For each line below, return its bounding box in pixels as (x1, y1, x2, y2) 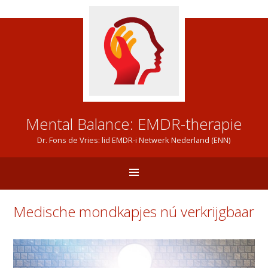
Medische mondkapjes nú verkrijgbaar (13, 202, 255, 221)
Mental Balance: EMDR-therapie (25, 114, 242, 135)
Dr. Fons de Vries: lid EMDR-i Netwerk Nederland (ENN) (37, 135, 231, 145)
